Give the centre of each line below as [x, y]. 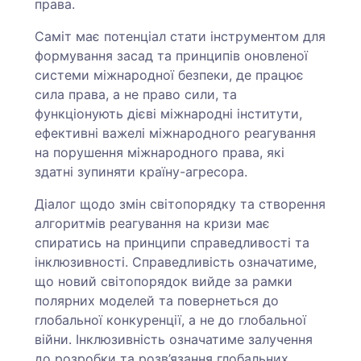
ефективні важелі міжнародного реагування [176, 133]
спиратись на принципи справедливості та [172, 243]
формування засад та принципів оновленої [172, 56]
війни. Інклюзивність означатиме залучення [174, 340]
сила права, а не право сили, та [136, 95]
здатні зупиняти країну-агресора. [141, 172]
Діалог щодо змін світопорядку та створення [180, 204]
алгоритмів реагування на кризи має [153, 224]
